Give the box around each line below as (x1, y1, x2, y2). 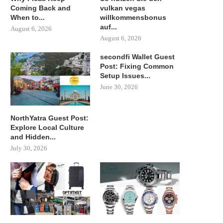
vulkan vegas (100, 4, 146, 12)
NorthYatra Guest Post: (10, 113, 89, 122)
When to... (10, 13, 45, 21)
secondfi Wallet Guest (100, 53, 175, 61)
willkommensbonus (100, 13, 167, 21)
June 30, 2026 (100, 83, 138, 91)
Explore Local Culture (10, 123, 84, 131)
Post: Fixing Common (100, 62, 174, 70)
